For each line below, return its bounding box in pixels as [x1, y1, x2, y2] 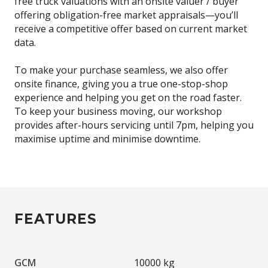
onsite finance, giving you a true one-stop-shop [14, 77, 228, 90]
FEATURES [14, 210, 97, 227]
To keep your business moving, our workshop [14, 104, 222, 118]
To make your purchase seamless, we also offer [14, 63, 228, 77]
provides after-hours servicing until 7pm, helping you [14, 118, 254, 132]
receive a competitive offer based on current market [14, 22, 247, 35]
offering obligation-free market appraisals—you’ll [14, 8, 238, 22]
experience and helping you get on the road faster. [14, 90, 242, 104]
